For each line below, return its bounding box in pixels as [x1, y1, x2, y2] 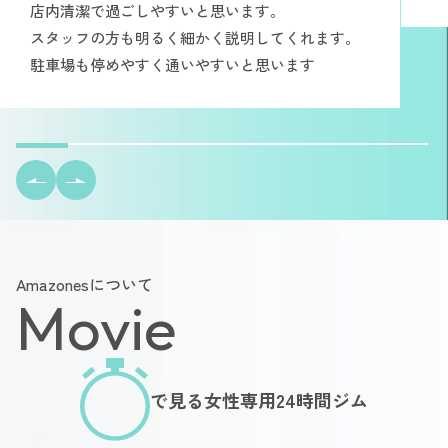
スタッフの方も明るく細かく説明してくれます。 [30, 27, 360, 49]
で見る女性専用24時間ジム [150, 386, 368, 413]
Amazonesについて [16, 272, 153, 297]
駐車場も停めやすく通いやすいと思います [30, 54, 315, 76]
